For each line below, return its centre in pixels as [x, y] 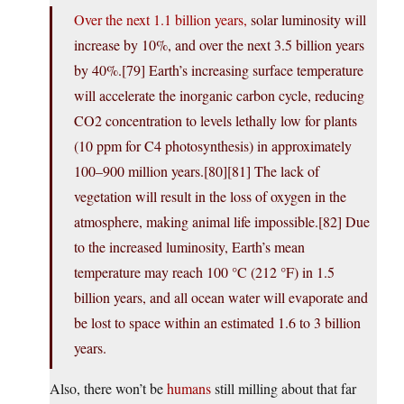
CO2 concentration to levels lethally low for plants [216, 121]
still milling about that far [284, 389]
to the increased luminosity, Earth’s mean [189, 247]
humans [189, 389]
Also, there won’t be [108, 389]
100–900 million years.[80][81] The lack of [197, 171]
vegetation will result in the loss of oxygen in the [210, 197]
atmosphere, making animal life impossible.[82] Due [222, 222]
